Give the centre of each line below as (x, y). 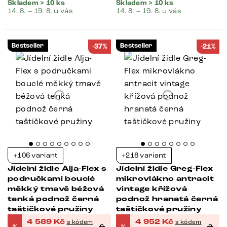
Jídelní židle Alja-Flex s (57, 169)
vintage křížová (152, 189)
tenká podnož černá (53, 199)
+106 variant (36, 155)
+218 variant (144, 155)
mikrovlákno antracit (165, 179)
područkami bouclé (51, 179)
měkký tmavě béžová (56, 189)
